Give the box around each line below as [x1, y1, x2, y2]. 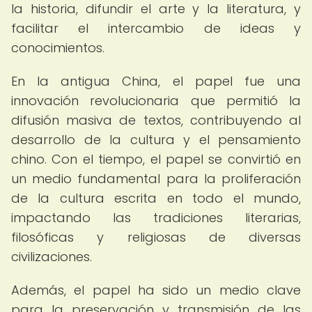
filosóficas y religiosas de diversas [11, 228, 301, 246]
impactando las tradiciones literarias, [11, 209, 301, 226]
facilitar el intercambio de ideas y [11, 19, 301, 37]
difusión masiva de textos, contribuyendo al [11, 111, 301, 129]
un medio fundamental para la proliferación [11, 170, 301, 187]
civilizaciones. [11, 248, 92, 265]
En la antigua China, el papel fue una [11, 72, 301, 90]
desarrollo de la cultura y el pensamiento [11, 131, 301, 148]
